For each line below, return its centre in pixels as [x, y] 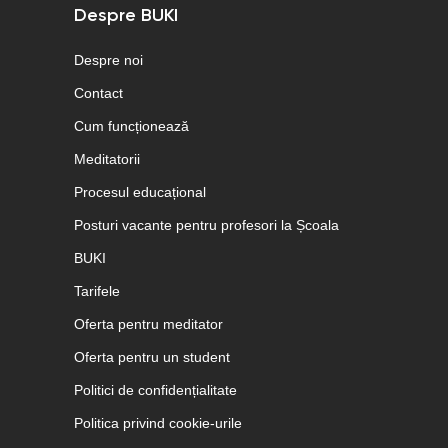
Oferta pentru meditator [148, 324]
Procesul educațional [140, 192]
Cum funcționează [131, 126]
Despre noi [108, 60]
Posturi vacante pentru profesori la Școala [206, 225]
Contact [98, 93]
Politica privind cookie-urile [158, 423]
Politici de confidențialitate [155, 390]
